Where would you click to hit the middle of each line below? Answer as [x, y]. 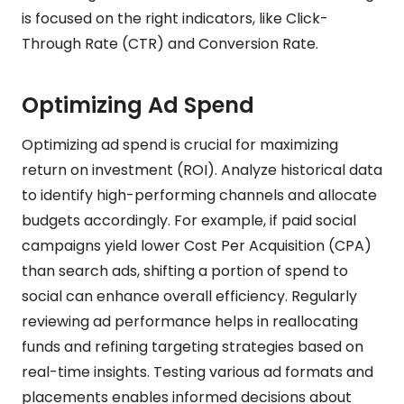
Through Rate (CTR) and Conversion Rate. [170, 43]
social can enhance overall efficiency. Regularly [189, 296]
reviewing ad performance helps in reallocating [190, 321]
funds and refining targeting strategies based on [193, 346]
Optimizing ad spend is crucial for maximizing [180, 144]
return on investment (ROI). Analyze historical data [202, 170]
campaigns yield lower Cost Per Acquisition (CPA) [197, 245]
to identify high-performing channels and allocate [199, 195]
